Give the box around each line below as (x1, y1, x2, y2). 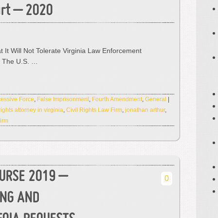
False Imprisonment (37, 96, 89, 103)
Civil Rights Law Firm (66, 107, 122, 113)
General (145, 96, 166, 103)
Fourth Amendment (92, 96, 142, 103)
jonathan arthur (125, 107, 165, 113)
